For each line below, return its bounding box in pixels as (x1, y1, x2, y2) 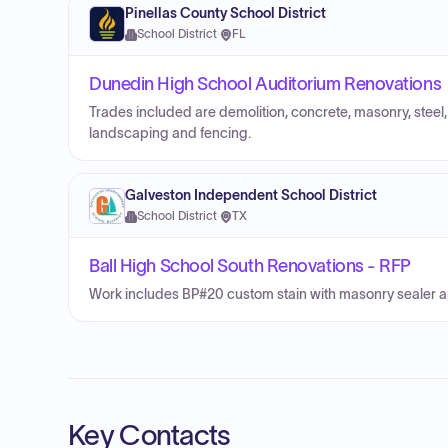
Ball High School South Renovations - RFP (89, 256, 411, 276)
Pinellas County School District (125, 6, 326, 21)
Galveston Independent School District (125, 188, 377, 203)
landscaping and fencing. (89, 126, 251, 141)
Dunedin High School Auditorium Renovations (89, 74, 442, 94)
